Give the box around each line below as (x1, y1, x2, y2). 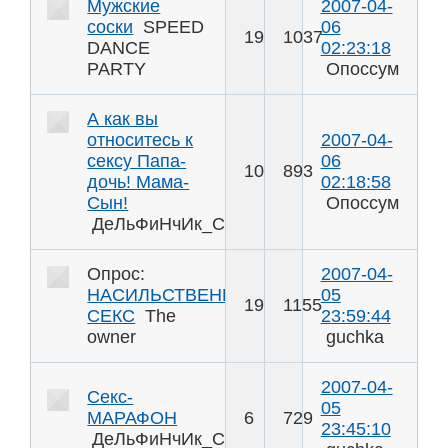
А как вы (87, 109, 159, 130)
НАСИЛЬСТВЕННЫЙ (87, 285, 265, 306)
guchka (325, 327, 384, 348)
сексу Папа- (87, 151, 187, 172)
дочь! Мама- (87, 172, 190, 193)
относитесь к (87, 130, 194, 151)
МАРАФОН (87, 408, 178, 429)
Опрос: (87, 264, 146, 285)
